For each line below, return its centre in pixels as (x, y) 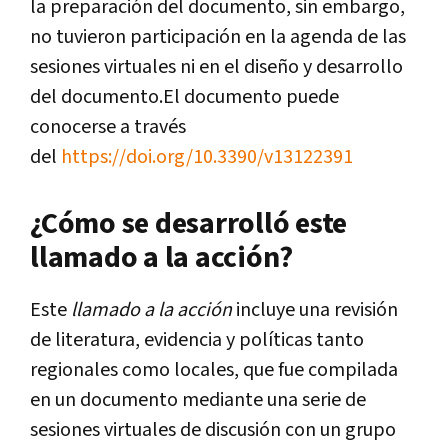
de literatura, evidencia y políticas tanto (197, 340)
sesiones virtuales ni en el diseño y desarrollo (216, 67)
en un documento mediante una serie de (198, 400)
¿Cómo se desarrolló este (188, 224)
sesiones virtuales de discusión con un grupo (213, 430)
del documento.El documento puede (184, 97)
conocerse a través (108, 127)
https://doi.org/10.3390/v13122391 (207, 157)
